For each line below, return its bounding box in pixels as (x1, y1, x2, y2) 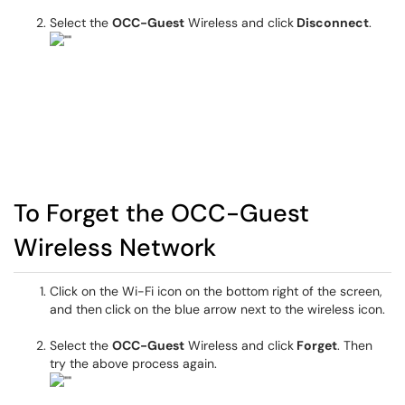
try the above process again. (50, 355, 217, 372)
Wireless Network (14, 231, 216, 263)
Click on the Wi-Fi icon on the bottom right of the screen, (50, 283, 382, 299)
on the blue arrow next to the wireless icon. (134, 301, 385, 317)
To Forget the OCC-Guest (14, 197, 309, 229)
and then (50, 301, 102, 317)
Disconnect (294, 14, 369, 31)
